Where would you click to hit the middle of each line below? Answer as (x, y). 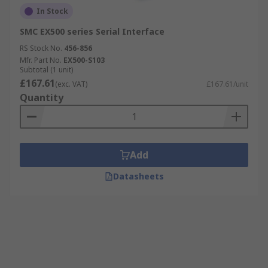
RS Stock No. (41, 48)
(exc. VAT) (71, 84)
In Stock (52, 11)
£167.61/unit (227, 84)
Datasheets (138, 176)
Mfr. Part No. (41, 60)
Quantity (42, 98)
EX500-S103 (84, 60)
